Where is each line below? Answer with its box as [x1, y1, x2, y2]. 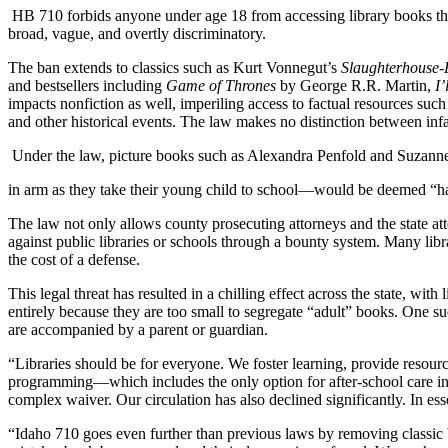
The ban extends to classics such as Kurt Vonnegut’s [8, 58, 341, 76]
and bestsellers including [8, 76, 166, 94]
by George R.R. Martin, [280, 76, 435, 94]
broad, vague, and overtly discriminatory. [8, 24, 270, 42]
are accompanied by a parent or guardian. [8, 320, 272, 338]
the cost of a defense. [8, 250, 144, 268]
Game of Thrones [166, 76, 280, 94]
